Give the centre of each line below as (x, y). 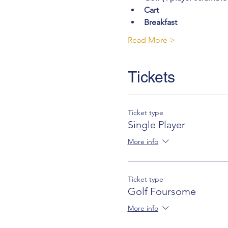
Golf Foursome (162, 192)
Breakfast (160, 22)
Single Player (156, 125)
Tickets (151, 77)
